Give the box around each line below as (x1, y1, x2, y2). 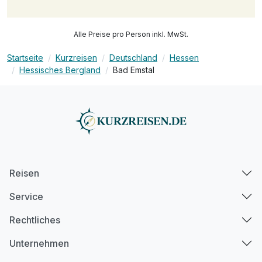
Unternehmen (9, 237, 69, 249)
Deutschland (109, 53, 157, 63)
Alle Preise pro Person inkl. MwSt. (74, 30, 188, 39)
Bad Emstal (113, 65, 154, 75)
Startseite (7, 53, 43, 63)
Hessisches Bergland (19, 65, 101, 75)
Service (9, 190, 43, 202)
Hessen (170, 53, 199, 63)
